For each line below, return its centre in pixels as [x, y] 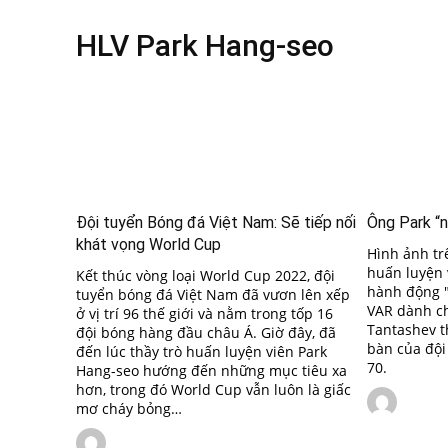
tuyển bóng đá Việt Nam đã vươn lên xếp [213, 294]
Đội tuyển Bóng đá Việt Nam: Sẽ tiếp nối [216, 222]
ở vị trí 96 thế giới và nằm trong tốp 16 [204, 313]
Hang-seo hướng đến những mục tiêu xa [211, 370]
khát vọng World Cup [148, 244]
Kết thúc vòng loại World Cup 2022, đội [205, 275]
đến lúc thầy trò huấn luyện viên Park [201, 351]
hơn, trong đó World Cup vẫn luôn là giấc [213, 389]
